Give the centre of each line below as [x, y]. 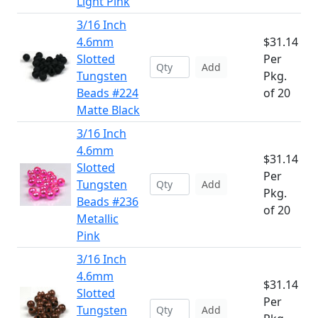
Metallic [98, 219]
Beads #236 [108, 202]
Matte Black [108, 110]
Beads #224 [108, 93]
